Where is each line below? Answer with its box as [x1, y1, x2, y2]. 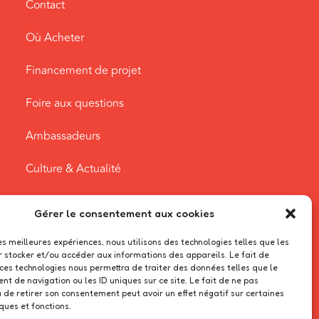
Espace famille [26, 192, 100, 210]
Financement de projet [26, 61, 142, 79]
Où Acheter [26, 28, 85, 46]
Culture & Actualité [26, 159, 122, 177]
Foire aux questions [26, 94, 125, 112]
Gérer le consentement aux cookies [34, 206, 215, 220]
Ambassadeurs [26, 127, 101, 145]
